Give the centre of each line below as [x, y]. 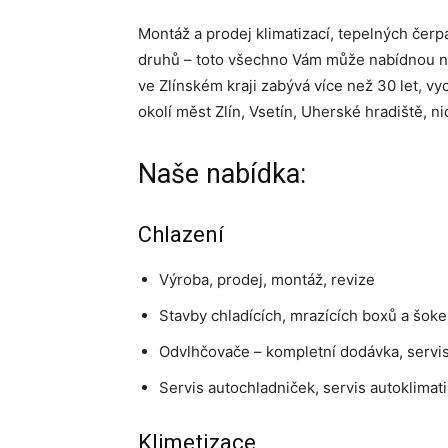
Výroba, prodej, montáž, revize [267, 279]
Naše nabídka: [222, 174]
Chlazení [181, 234]
